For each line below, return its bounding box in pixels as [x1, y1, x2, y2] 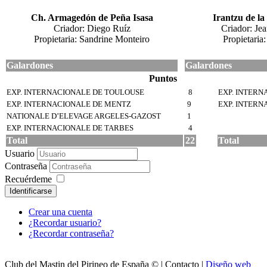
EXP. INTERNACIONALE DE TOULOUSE [7, 87, 144, 97]
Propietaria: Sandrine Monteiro [34, 33, 150, 44]
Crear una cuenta [29, 206, 92, 217]
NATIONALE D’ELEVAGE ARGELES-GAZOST [7, 111, 161, 120]
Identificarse [10, 186, 52, 195]
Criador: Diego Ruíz [53, 23, 131, 33]
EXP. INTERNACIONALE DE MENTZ [7, 99, 131, 108]
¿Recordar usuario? [29, 217, 101, 228]
